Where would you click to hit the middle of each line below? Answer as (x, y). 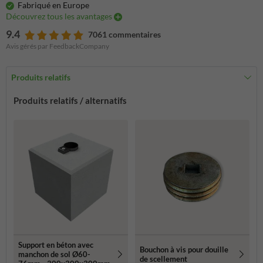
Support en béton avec (56, 245)
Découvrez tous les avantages (60, 16)
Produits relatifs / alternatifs (70, 101)
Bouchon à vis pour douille (184, 250)
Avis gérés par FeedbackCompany (58, 46)
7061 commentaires (124, 35)
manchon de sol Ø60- (54, 254)
